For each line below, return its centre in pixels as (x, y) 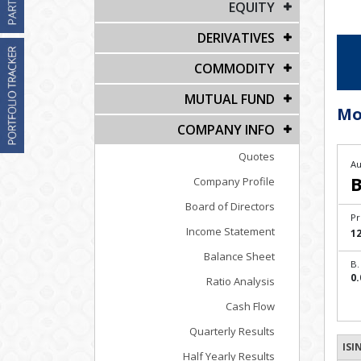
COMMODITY (234, 68)
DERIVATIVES (236, 38)
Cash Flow (250, 306)
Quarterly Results (232, 331)
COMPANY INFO (226, 130)
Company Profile (234, 181)
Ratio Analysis (241, 281)
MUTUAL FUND (230, 99)
